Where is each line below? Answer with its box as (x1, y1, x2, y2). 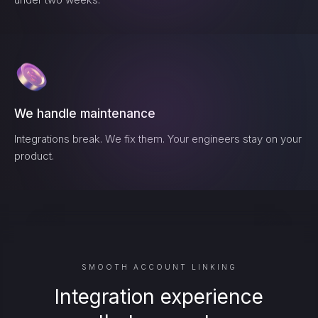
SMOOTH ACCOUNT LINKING (81, 263, 237, 271)
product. (14, 149, 54, 163)
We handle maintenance (14, 106, 155, 121)
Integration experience (55, 285, 263, 309)
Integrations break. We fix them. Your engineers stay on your (14, 132, 302, 146)
